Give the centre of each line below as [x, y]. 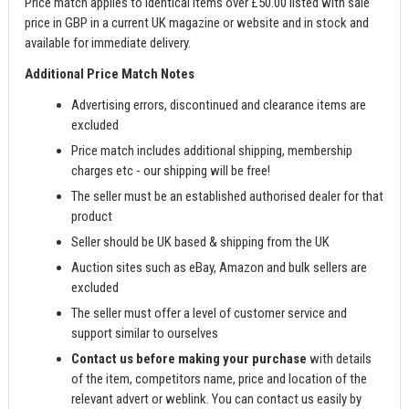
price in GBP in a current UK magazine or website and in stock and [197, 22]
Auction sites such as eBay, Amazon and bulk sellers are [220, 267]
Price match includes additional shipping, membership [212, 150]
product [92, 216]
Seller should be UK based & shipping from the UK [201, 241]
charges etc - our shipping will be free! [171, 170]
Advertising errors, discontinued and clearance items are [219, 105]
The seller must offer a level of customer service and [210, 313]
